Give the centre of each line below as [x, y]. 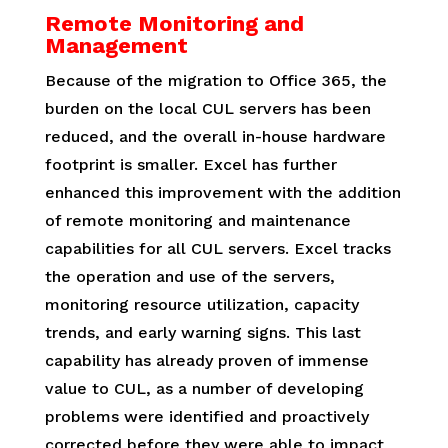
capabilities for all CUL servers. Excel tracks [217, 249]
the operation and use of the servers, [189, 277]
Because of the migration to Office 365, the [215, 81]
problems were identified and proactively [206, 417]
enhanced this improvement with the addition [222, 193]
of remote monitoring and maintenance [197, 221]
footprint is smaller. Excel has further [190, 165]
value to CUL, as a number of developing [204, 389]
